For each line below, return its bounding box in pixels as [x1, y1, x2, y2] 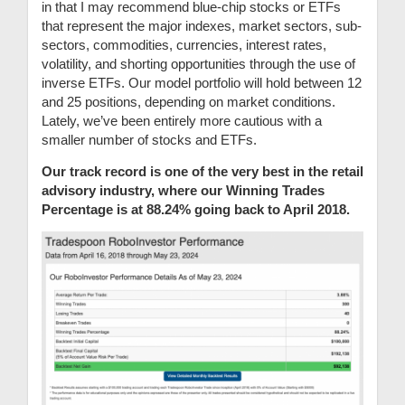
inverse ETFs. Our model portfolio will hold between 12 [42, 74, 362, 90]
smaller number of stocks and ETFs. [42, 131, 260, 147]
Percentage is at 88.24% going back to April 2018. [42, 201, 353, 217]
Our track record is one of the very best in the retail [42, 163, 363, 179]
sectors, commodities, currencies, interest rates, [42, 36, 326, 52]
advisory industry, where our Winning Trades [42, 182, 325, 198]
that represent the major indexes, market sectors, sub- [42, 17, 362, 33]
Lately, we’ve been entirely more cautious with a [42, 112, 322, 128]
